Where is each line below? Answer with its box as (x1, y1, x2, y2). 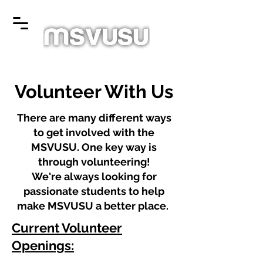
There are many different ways (16, 112, 171, 124)
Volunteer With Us (15, 81, 173, 102)
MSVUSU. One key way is (31, 141, 157, 153)
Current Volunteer (12, 220, 122, 235)
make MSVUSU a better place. (17, 200, 171, 212)
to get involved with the (33, 126, 154, 139)
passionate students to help (23, 185, 164, 197)
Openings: (12, 238, 74, 253)
